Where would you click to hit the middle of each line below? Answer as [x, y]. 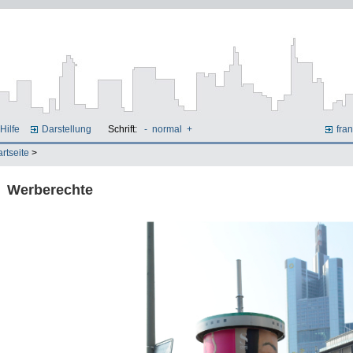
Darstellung [67, 129]
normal [167, 129]
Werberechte [50, 189]
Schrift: [123, 129]
